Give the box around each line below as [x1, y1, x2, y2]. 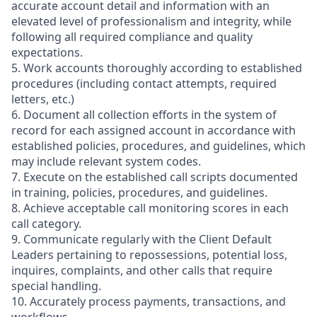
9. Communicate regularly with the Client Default [11, 231, 272, 247]
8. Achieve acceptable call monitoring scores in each [11, 200, 289, 216]
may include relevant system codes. [11, 154, 201, 169]
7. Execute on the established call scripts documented [11, 169, 298, 185]
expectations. [11, 45, 83, 60]
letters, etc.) [11, 91, 74, 107]
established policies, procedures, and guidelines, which [11, 138, 306, 154]
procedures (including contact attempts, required [11, 76, 277, 91]
